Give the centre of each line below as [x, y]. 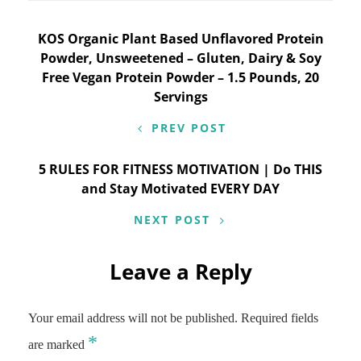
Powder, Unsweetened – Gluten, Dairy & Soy [180, 58]
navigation [87, 75]
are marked [58, 344]
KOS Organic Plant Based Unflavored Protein [180, 39]
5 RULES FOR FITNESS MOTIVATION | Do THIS [180, 169]
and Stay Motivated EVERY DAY [180, 189]
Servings [180, 97]
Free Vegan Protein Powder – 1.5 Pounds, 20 [180, 77]
